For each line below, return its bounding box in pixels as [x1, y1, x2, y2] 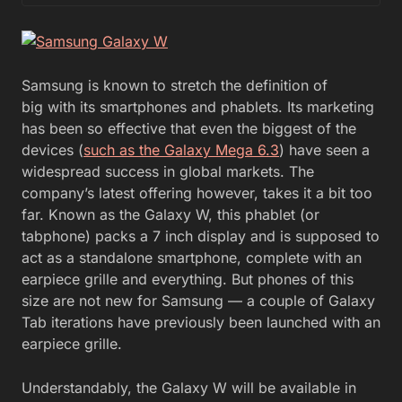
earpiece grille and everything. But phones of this [22, 269, 354, 288]
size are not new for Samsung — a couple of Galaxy [22, 291, 375, 310]
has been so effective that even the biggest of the [22, 118, 356, 137]
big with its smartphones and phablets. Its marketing [22, 97, 374, 116]
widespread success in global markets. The [22, 162, 314, 180]
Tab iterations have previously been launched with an [22, 312, 380, 331]
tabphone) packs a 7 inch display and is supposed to [22, 226, 380, 245]
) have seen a [279, 140, 370, 159]
